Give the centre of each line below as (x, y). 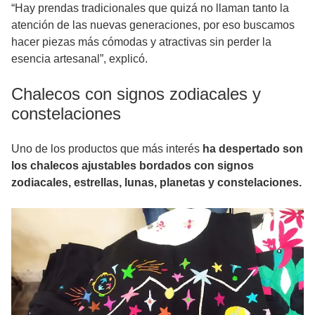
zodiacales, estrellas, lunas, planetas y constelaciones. (156, 182)
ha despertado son (251, 149)
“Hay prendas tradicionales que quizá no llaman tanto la (150, 8)
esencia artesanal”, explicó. (79, 59)
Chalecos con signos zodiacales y (136, 94)
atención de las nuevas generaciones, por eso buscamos (153, 25)
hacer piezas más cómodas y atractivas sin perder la (141, 42)
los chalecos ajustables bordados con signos (133, 166)
